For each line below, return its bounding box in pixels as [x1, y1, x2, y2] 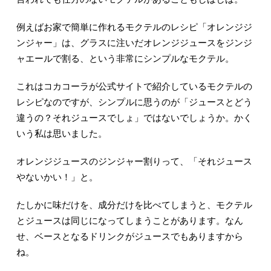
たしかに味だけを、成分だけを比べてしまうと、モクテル [16, 200, 252, 211]
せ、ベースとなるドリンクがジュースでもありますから [16, 231, 243, 243]
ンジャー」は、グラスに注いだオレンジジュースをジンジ [16, 38, 252, 49]
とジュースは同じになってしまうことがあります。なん [16, 215, 243, 227]
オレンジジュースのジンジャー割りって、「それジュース [16, 156, 252, 168]
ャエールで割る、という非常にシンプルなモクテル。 [16, 53, 234, 65]
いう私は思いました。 [16, 128, 107, 140]
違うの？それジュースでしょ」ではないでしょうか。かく [16, 113, 252, 124]
